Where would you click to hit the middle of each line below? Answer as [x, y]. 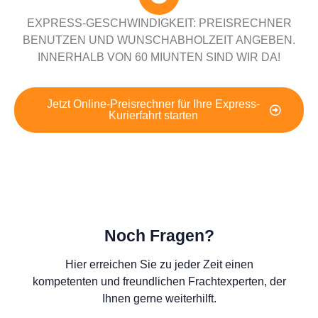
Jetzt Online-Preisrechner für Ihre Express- [153, 104]
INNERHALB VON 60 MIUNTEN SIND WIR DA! [159, 57]
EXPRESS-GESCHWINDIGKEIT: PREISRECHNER [159, 23]
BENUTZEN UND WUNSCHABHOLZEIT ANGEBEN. [159, 40]
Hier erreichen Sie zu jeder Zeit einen [159, 264]
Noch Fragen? [159, 235]
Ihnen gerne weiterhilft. [159, 298]
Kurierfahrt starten [153, 115]
